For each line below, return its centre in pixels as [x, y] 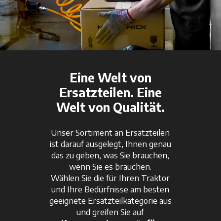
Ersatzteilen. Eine [110, 92]
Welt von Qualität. [110, 107]
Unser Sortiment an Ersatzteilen [110, 132]
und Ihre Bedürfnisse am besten [110, 189]
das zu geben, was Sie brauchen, [110, 155]
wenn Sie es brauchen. [110, 166]
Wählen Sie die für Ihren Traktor [110, 177]
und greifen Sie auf [110, 211]
